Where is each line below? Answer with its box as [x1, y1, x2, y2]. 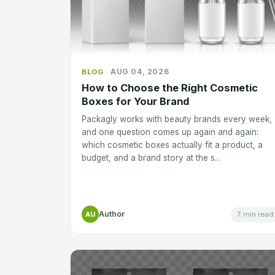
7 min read [237, 209, 274, 219]
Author [99, 209, 125, 219]
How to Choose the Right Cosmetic [82, 82, 258, 95]
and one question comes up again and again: [82, 127, 258, 137]
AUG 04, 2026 [110, 67, 169, 77]
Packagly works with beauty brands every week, [82, 114, 272, 125]
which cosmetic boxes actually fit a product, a [82, 140, 263, 150]
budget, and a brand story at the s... [82, 153, 220, 163]
